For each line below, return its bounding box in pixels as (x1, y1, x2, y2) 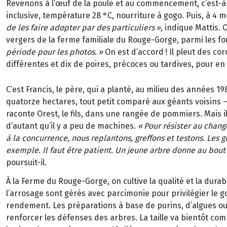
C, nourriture (107, 11, 157, 21)
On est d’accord (103, 47, 164, 57)
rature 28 (67, 11, 101, 21)
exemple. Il (6, 145, 48, 156)
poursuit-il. (6, 158, 47, 168)
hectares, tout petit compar (42, 97, 145, 107)
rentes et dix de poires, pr (24, 59, 122, 69)
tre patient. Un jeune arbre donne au (71, 145, 206, 156)
